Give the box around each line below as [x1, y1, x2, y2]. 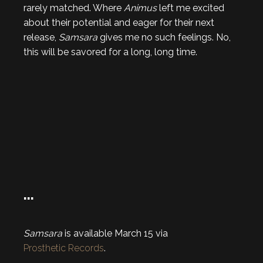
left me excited [157, 2, 224, 14]
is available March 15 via [62, 228, 168, 239]
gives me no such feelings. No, [97, 32, 231, 43]
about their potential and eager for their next [23, 17, 214, 28]
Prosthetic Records [23, 242, 104, 254]
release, [23, 32, 59, 43]
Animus [124, 2, 157, 14]
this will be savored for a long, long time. [23, 46, 197, 58]
